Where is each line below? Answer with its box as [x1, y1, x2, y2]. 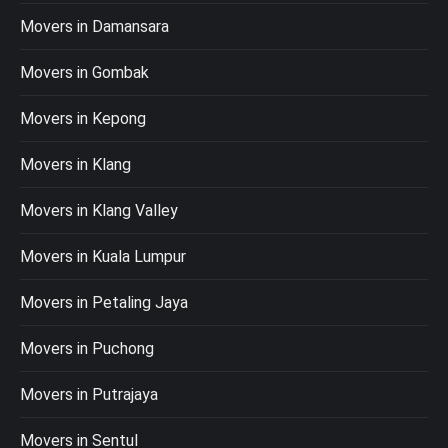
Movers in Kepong [20, 109, 146, 129]
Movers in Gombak [20, 63, 149, 83]
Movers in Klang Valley [20, 201, 178, 221]
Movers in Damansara [20, 17, 169, 37]
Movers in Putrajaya [20, 385, 158, 405]
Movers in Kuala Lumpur [20, 247, 186, 267]
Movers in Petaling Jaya [20, 293, 188, 313]
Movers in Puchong [20, 339, 154, 359]
